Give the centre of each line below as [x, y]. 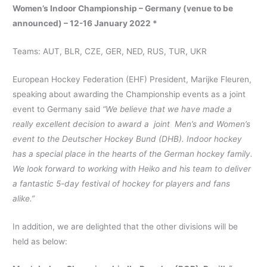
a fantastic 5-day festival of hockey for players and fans [122, 183]
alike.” [24, 198]
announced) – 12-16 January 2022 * [86, 23]
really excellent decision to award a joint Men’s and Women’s [132, 124]
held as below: [40, 241]
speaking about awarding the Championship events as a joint [129, 94]
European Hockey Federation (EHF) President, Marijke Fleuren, [133, 79]
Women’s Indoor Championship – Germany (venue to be [123, 8]
